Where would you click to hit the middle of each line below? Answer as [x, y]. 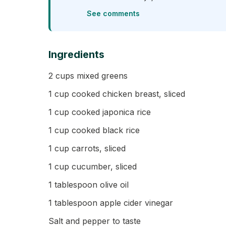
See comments [113, 13]
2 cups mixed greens [88, 76]
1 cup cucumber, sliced [93, 166]
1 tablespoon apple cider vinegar [111, 203]
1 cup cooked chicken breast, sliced [117, 94]
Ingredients [76, 54]
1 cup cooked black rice [94, 130]
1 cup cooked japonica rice [100, 112]
